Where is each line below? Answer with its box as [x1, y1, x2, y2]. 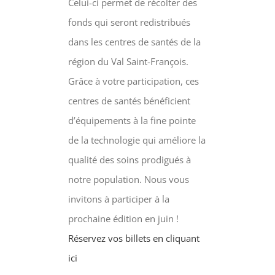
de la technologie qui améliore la [68, 133, 206, 146]
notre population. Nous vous [68, 172, 189, 185]
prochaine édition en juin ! [68, 212, 179, 225]
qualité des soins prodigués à [68, 153, 191, 166]
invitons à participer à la [68, 192, 169, 205]
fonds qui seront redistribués [68, 15, 190, 28]
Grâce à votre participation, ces [68, 74, 199, 87]
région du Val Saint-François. [68, 55, 188, 68]
